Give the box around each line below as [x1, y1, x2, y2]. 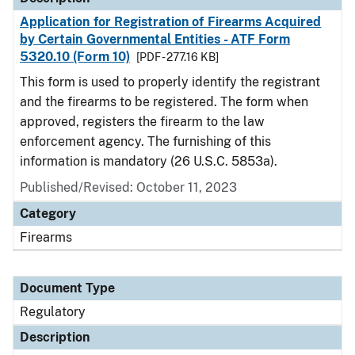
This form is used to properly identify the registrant [20, 74, 320, 90]
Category [20, 206, 76, 221]
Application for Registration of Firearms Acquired [20, 14, 322, 29]
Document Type [20, 281, 115, 296]
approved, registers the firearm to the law [20, 114, 265, 129]
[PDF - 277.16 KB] [136, 51, 219, 63]
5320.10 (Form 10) [20, 49, 130, 64]
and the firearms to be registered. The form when [20, 94, 308, 109]
